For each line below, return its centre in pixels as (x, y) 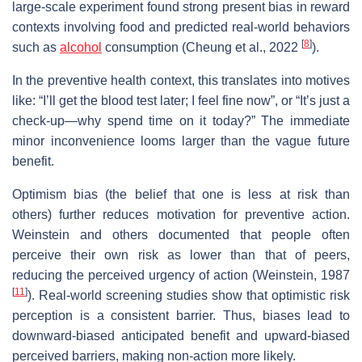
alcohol (81, 47)
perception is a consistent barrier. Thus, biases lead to (181, 315)
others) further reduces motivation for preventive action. (181, 214)
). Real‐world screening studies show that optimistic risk (189, 295)
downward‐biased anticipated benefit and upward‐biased (181, 335)
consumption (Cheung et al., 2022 (202, 47)
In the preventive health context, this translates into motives (181, 80)
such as (36, 47)
